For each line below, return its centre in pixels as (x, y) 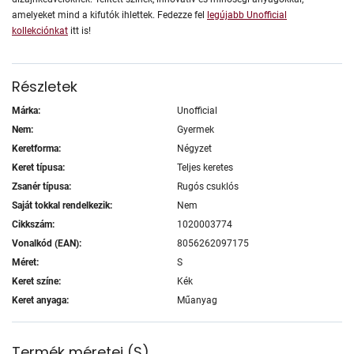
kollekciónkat (40, 30)
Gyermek (196, 129)
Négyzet (194, 148)
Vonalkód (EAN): (47, 243)
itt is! (79, 30)
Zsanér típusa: (41, 186)
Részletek (45, 86)
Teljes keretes (205, 167)
